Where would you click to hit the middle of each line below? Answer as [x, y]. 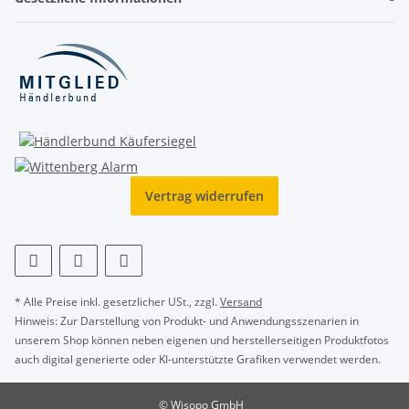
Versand [241, 301]
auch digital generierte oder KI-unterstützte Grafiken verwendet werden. [198, 359]
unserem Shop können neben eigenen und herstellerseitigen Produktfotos [202, 340]
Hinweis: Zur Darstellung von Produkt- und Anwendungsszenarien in [187, 320]
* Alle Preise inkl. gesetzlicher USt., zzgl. [117, 301]
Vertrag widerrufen [204, 195]
